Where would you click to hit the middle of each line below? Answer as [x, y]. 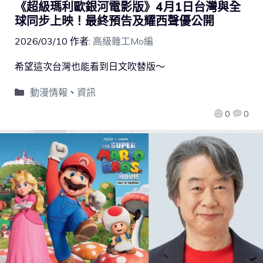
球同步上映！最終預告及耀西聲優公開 [114, 21]
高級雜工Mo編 [123, 41]
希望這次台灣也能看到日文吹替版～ [90, 67]
